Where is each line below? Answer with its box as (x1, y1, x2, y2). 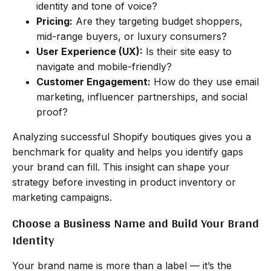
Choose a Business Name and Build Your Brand (12, 212, 259, 234)
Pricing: (36, 15, 73, 27)
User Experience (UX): (36, 45, 143, 57)
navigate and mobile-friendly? (36, 60, 172, 73)
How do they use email (151, 75, 259, 88)
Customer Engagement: (36, 75, 151, 88)
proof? (36, 105, 68, 118)
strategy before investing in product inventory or (12, 175, 236, 188)
